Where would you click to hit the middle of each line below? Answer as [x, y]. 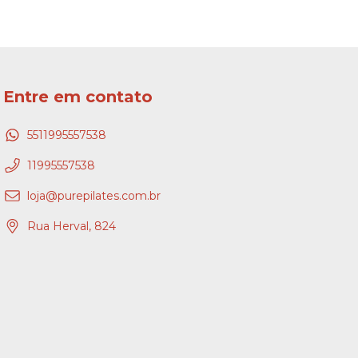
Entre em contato [78, 97]
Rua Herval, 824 [72, 226]
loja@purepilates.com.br [94, 195]
